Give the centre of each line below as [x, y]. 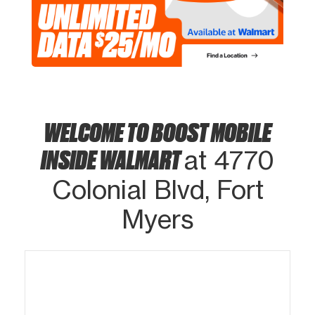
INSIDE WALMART [112, 158]
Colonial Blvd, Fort [157, 189]
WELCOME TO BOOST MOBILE [157, 131]
